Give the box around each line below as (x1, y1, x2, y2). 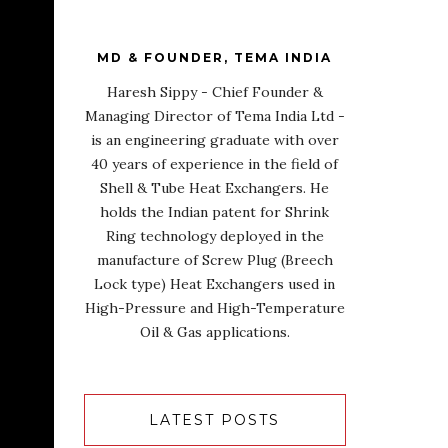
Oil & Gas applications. (139, 323, 290, 341)
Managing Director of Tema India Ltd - (84, 107, 345, 125)
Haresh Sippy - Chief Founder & (106, 83, 323, 101)
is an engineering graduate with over (90, 131, 339, 149)
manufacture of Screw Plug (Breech (96, 251, 333, 269)
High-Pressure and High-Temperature (84, 299, 345, 317)
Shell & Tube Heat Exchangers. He (100, 179, 330, 197)
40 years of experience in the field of (91, 155, 339, 173)
